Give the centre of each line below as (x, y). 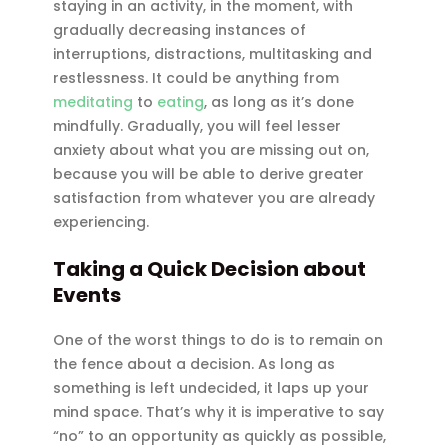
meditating (93, 101)
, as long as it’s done (279, 101)
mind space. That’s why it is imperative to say (219, 412)
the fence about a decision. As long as (194, 364)
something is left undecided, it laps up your (211, 388)
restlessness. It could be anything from (196, 77)
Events (89, 295)
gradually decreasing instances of (180, 29)
